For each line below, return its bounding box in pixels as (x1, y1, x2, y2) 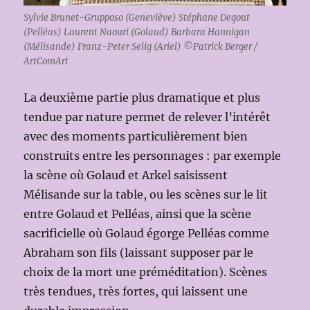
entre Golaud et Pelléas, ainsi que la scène (24, 207, 252, 221)
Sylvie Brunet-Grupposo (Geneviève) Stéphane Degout (24, 12, 250, 24)
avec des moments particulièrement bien (24, 129, 248, 144)
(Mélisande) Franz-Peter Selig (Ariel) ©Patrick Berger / (24, 41, 258, 53)
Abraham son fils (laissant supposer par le (24, 246, 254, 260)
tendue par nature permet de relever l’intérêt (24, 110, 271, 125)
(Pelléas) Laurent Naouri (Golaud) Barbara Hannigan (24, 26, 250, 39)
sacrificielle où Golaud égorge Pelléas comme (24, 226, 270, 241)
